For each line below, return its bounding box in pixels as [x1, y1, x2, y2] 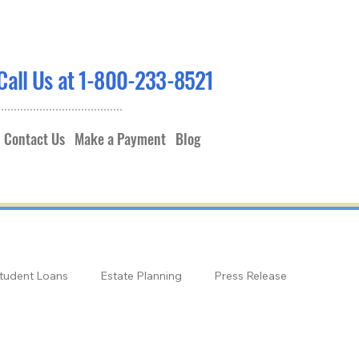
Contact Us [4, 128, 66, 150]
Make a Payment [75, 128, 167, 150]
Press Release [214, 268, 288, 284]
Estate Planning [100, 268, 183, 284]
